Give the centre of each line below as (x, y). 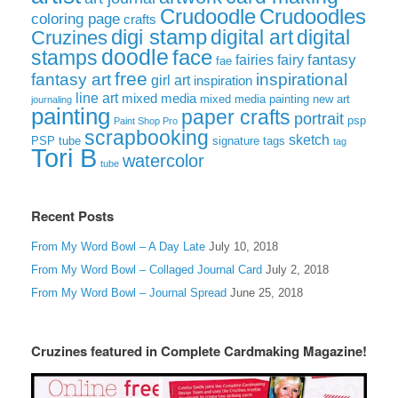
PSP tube (56, 141)
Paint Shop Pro (146, 120)
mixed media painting (255, 99)
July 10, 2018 (243, 246)
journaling (52, 99)
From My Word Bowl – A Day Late (118, 246)
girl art (171, 80)
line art (97, 98)
